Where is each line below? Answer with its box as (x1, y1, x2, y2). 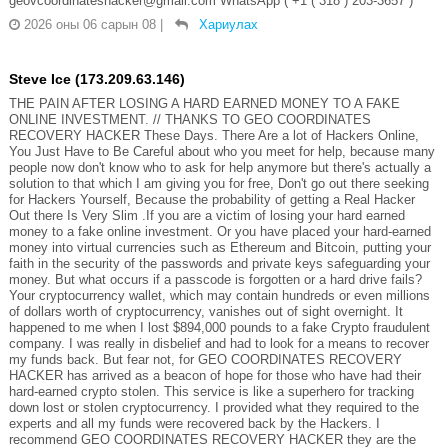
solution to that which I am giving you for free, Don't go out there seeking (8, 175, 429, 191)
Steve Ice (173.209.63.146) (8, 70, 185, 87)
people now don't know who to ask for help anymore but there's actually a (8, 159, 431, 175)
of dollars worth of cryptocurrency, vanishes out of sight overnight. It (8, 303, 403, 319)
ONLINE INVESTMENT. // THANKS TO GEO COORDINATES (8, 111, 371, 127)
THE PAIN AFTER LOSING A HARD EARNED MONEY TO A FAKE (8, 95, 400, 111)
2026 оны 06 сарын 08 (23, 16, 156, 32)
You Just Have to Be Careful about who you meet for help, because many (8, 143, 435, 159)
